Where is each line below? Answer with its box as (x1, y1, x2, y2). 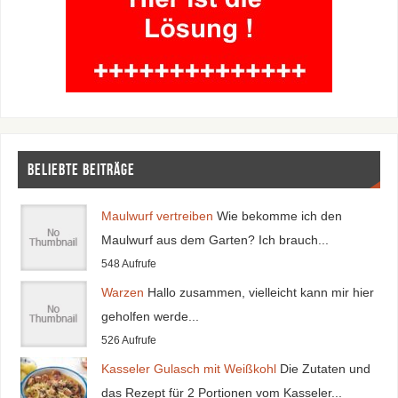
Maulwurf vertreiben (100, 208, 213, 223)
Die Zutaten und (279, 361, 370, 376)
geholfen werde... (100, 308, 199, 323)
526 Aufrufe (100, 334, 156, 346)
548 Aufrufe (100, 258, 156, 269)
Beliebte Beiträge (27, 160, 135, 179)
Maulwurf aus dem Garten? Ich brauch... (100, 232, 329, 247)
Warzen (100, 284, 144, 299)
